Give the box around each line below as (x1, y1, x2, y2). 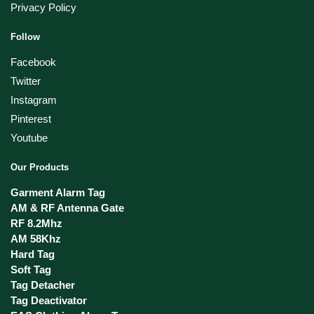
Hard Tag (11, 248, 55, 261)
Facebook (11, 56, 56, 69)
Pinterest (11, 113, 51, 125)
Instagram (11, 94, 57, 107)
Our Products (11, 162, 69, 173)
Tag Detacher (11, 279, 75, 292)
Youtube (11, 132, 48, 144)
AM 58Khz (11, 233, 61, 245)
